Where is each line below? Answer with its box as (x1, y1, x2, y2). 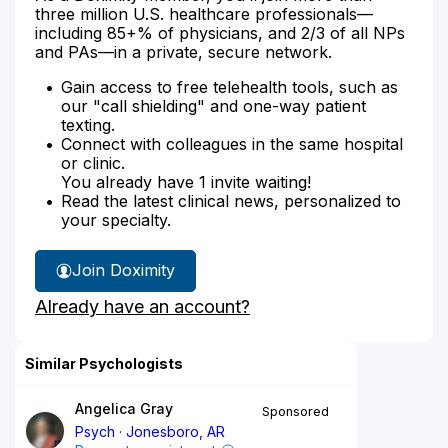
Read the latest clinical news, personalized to (61, 190, 401, 211)
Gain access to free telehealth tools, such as (61, 76, 398, 97)
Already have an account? (35, 295, 250, 317)
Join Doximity (72, 260, 175, 280)
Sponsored (262, 403, 329, 419)
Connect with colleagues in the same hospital (61, 133, 403, 154)
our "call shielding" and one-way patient (61, 95, 366, 116)
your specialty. (61, 209, 171, 230)
